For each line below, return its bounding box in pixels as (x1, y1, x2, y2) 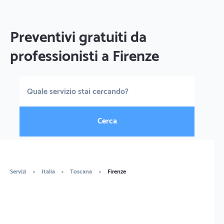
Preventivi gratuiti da (10, 25, 146, 50)
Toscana (70, 167, 92, 176)
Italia (41, 167, 55, 176)
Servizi (10, 167, 26, 176)
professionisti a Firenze (10, 44, 159, 69)
